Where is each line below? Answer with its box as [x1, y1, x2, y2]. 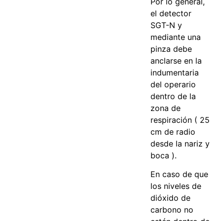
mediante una [150, 32, 201, 42]
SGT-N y [150, 20, 183, 30]
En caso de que [150, 169, 209, 179]
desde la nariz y [150, 138, 210, 148]
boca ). [150, 150, 177, 160]
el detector [150, 8, 192, 18]
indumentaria [150, 67, 199, 77]
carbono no [150, 204, 194, 215]
